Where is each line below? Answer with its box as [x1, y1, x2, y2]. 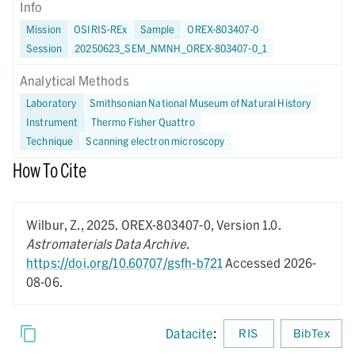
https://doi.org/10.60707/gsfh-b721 [26, 255, 223, 270]
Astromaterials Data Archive [26, 236, 187, 251]
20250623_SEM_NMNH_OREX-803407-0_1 [74, 41, 268, 55]
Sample [139, 22, 175, 36]
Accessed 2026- [223, 255, 317, 270]
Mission [26, 22, 62, 36]
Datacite [166, 326, 214, 341]
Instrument [26, 115, 78, 128]
